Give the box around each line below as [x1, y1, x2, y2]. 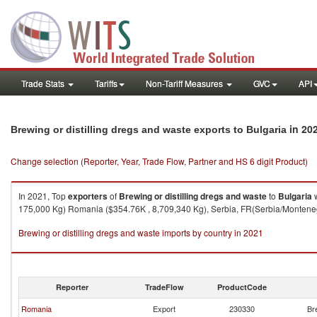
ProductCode [217, 282, 267, 292]
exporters [68, 190, 108, 202]
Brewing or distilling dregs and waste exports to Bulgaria [11, 124, 287, 135]
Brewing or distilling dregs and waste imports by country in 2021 [18, 226, 263, 238]
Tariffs [95, 77, 117, 89]
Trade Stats [21, 77, 67, 89]
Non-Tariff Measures [146, 77, 225, 89]
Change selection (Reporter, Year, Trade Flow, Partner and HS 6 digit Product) [11, 155, 308, 167]
